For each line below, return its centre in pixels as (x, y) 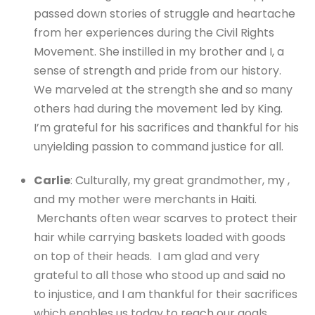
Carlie (52, 180)
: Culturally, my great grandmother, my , (180, 180)
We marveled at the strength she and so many (163, 90)
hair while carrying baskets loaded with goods (160, 237)
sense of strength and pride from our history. (157, 71)
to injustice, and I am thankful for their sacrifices (166, 294)
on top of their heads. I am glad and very (147, 256)
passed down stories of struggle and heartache (165, 14)
